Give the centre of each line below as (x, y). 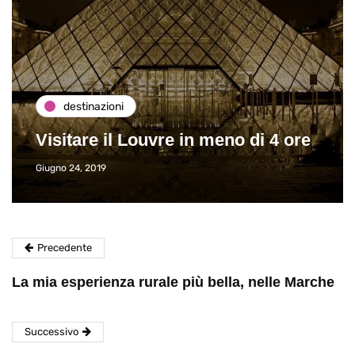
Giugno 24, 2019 (71, 168)
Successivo (52, 332)
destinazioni (94, 106)
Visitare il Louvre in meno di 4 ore (173, 140)
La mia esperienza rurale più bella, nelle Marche (173, 282)
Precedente (65, 248)
